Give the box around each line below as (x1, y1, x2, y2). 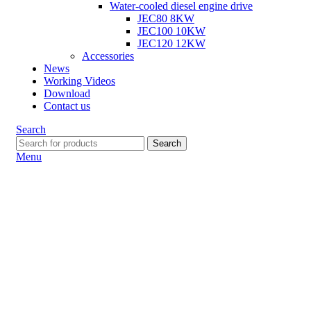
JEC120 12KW (137, 37, 205, 49)
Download (44, 87, 90, 99)
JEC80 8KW (137, 12, 194, 24)
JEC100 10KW (137, 25, 205, 37)
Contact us (44, 100, 90, 112)
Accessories (82, 50, 134, 62)
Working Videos (44, 75, 115, 87)
